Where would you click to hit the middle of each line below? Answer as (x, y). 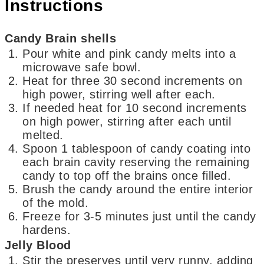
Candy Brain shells (61, 38)
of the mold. (56, 202)
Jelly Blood (38, 245)
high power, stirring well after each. (119, 94)
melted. (43, 135)
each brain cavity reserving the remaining (136, 162)
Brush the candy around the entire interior (138, 189)
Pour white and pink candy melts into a (129, 53)
